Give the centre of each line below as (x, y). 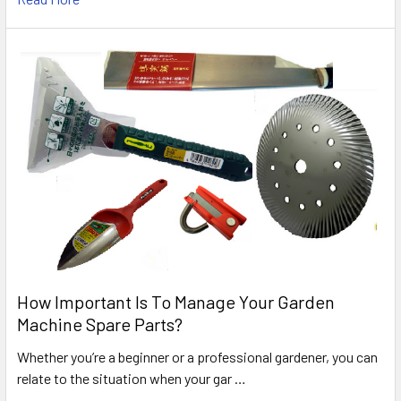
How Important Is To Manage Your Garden (176, 302)
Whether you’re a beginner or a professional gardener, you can (197, 357)
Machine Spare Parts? (100, 324)
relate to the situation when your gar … (132, 379)
